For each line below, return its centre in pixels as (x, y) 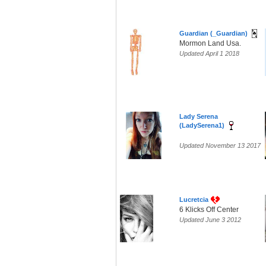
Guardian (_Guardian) (213, 34)
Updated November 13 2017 (220, 146)
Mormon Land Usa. (210, 44)
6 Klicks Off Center (209, 210)
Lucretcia (194, 200)
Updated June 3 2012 (210, 220)
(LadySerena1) (202, 126)
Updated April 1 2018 (209, 54)
